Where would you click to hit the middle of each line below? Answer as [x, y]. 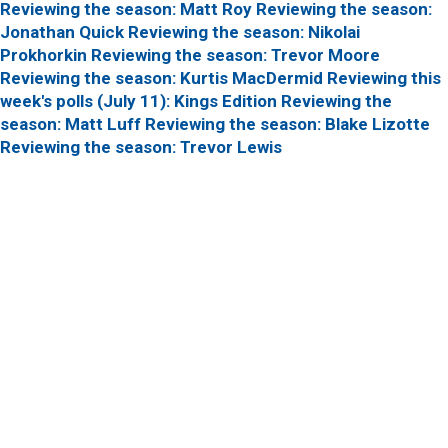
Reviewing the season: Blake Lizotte [287, 124]
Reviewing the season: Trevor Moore [235, 55]
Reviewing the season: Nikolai [244, 32]
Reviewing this [384, 78]
